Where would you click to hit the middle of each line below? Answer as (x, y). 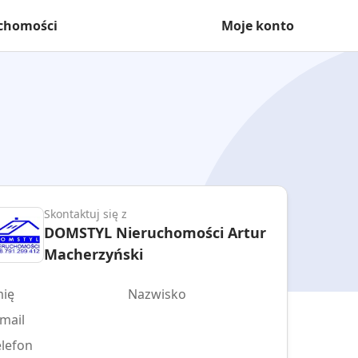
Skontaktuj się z (86, 213)
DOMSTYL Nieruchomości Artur (155, 232)
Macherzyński (93, 254)
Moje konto (258, 26)
